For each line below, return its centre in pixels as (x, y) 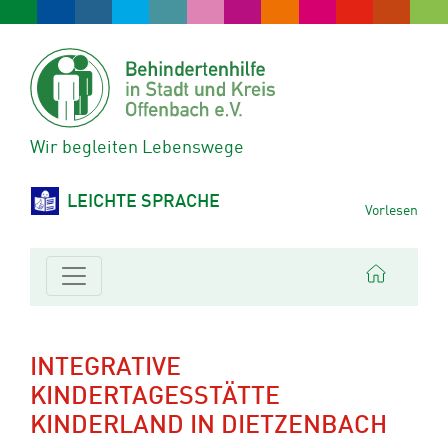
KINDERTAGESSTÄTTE (155, 397)
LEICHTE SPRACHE (143, 202)
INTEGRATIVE (105, 368)
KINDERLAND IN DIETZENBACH (208, 426)
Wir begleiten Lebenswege (137, 148)
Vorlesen (391, 211)
